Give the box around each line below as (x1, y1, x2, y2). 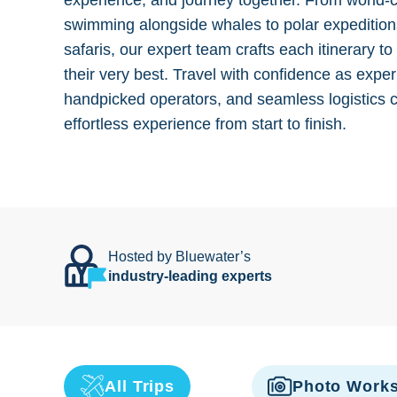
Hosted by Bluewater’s (108, 249, 251, 264)
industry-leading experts (108, 269, 272, 284)
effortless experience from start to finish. (64, 115, 346, 133)
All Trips (105, 378, 175, 395)
